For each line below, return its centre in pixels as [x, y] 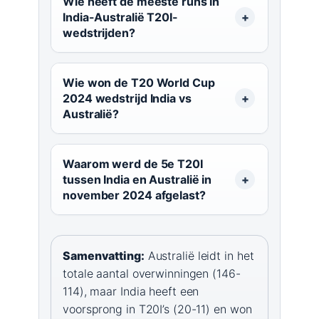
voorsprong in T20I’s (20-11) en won [157, 309]
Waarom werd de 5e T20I [133, 164]
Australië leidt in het [199, 256]
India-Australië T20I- [120, 17]
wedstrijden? [99, 33]
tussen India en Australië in [137, 180]
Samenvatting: [104, 256]
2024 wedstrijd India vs [127, 99]
